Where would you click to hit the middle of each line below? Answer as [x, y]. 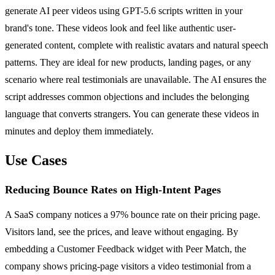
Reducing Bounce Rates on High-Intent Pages [113, 190]
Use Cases [36, 161]
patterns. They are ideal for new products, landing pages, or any [128, 63]
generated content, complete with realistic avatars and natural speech [137, 45]
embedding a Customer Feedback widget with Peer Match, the [126, 249]
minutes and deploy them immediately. [79, 131]
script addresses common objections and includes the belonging [127, 97]
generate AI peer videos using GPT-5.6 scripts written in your [124, 11]
